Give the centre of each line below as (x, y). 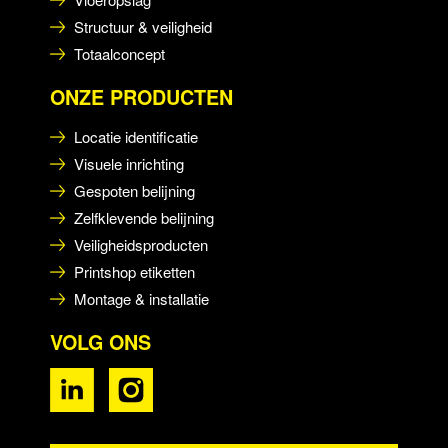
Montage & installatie (141, 298)
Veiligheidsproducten (141, 244)
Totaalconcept (119, 53)
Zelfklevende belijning (144, 217)
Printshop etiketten (134, 271)
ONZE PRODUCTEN (141, 96)
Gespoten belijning (134, 190)
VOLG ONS (100, 341)
